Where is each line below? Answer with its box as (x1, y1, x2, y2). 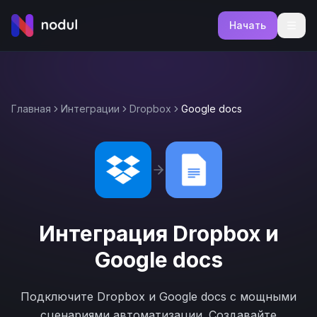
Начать (229, 19, 266, 31)
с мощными (226, 289, 296, 304)
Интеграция (38, 221, 173, 246)
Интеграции (61, 103, 120, 115)
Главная (11, 103, 51, 115)
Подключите (21, 289, 97, 304)
